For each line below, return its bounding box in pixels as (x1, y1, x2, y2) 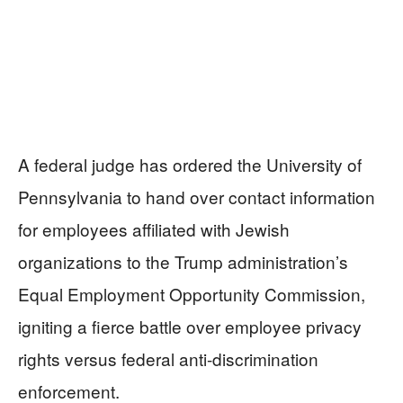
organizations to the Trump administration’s (18, 249, 348, 273)
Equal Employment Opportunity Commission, (18, 282, 365, 306)
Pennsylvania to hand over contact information (18, 184, 375, 209)
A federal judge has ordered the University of (18, 152, 362, 176)
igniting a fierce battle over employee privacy (18, 314, 362, 338)
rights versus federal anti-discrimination (18, 346, 318, 371)
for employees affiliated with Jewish (18, 217, 290, 241)
